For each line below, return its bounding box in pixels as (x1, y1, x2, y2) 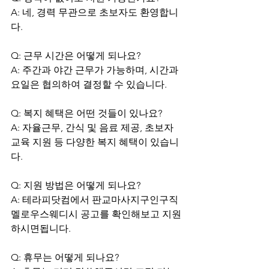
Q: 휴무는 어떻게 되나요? (11, 252, 119, 263)
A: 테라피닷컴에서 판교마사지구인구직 (11, 194, 181, 205)
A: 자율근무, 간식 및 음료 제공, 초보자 (11, 122, 176, 133)
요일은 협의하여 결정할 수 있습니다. (11, 79, 167, 90)
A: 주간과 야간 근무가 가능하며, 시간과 (11, 64, 181, 76)
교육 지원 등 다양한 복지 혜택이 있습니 (11, 136, 179, 148)
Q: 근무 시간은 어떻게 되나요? (11, 50, 141, 61)
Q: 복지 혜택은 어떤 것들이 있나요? (11, 107, 162, 119)
